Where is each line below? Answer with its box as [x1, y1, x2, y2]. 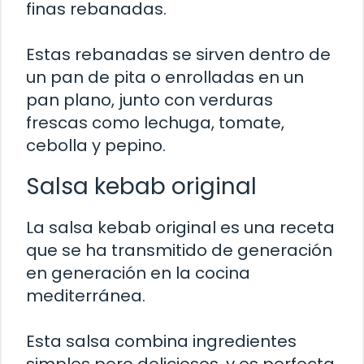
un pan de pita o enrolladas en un [26, 66, 304, 89]
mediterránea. [26, 284, 145, 308]
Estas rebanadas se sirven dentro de [26, 43, 331, 67]
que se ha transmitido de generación [26, 239, 332, 262]
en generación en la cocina [26, 262, 250, 285]
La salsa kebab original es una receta [26, 216, 335, 240]
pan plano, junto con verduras [26, 89, 273, 112]
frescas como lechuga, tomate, [26, 111, 284, 135]
